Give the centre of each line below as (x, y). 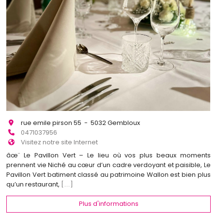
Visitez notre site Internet (60, 142)
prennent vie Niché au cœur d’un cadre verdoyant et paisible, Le (108, 165)
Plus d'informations (108, 204)
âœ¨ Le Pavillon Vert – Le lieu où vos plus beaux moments (108, 155)
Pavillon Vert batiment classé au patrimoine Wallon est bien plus (108, 174)
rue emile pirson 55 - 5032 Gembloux (81, 123)
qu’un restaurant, (34, 184)
